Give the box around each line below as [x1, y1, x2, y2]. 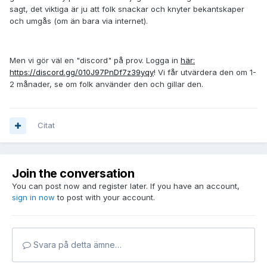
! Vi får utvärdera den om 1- [154, 67, 256, 77]
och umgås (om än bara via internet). [10, 16, 148, 26]
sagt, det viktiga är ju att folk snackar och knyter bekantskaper [10, 4, 244, 14]
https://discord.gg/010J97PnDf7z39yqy [10, 67, 154, 77]
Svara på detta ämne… [31, 240, 122, 250]
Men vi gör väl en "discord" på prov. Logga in [10, 55, 181, 66]
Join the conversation [12, 166, 135, 181]
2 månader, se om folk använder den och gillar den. [10, 79, 203, 89]
